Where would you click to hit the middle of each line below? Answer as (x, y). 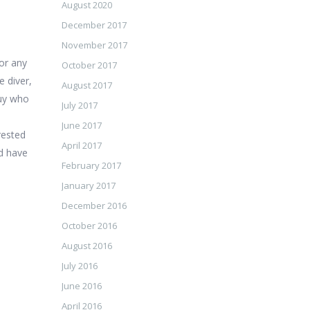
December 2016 (94, 206)
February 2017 (91, 165)
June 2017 (81, 125)
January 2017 (88, 185)
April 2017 (81, 145)
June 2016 (81, 286)
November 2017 (94, 45)
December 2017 (94, 25)
